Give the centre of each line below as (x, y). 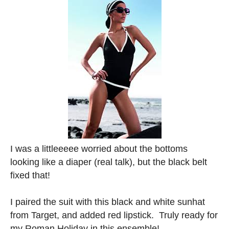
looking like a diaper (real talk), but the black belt (109, 162)
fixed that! (30, 175)
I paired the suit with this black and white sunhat (108, 202)
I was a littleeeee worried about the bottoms (99, 148)
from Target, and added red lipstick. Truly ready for (114, 215)
